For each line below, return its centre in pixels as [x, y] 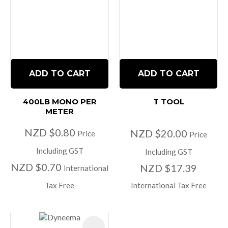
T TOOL [168, 102]
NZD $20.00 [160, 134]
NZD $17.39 [168, 168]
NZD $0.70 [37, 167]
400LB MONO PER [60, 102]
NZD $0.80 [51, 133]
